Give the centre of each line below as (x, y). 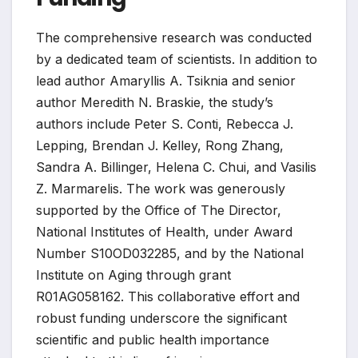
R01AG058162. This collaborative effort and (168, 296)
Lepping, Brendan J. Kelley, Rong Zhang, (160, 145)
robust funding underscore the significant (161, 318)
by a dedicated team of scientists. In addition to (177, 59)
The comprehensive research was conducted (174, 37)
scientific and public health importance (153, 339)
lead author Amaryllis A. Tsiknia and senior (166, 80)
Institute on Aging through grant (133, 274)
